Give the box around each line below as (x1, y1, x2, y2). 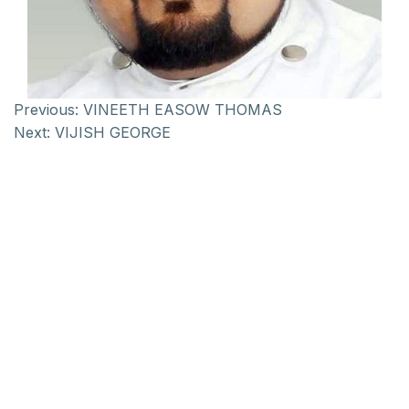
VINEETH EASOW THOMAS (83, 100, 282, 119)
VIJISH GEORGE (55, 123, 171, 142)
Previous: (14, 100, 79, 119)
